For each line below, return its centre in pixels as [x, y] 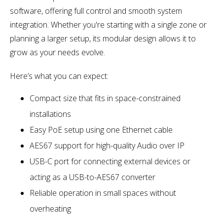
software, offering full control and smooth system [96, 11]
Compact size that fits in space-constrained [105, 98]
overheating [50, 208]
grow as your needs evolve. [57, 52]
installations [50, 114]
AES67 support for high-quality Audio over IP [107, 145]
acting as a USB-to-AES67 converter [92, 177]
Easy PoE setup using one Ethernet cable [101, 129]
